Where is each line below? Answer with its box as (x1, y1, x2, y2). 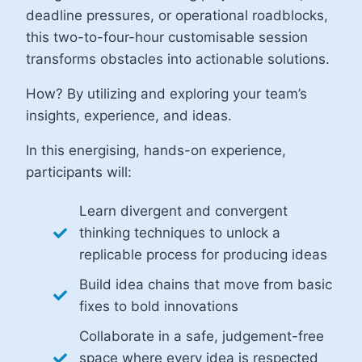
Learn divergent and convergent (79, 202, 288, 219)
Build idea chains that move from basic (79, 276, 332, 293)
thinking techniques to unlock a (79, 224, 280, 241)
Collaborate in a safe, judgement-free (79, 327, 324, 344)
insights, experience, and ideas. (26, 107, 232, 124)
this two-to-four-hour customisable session (26, 28, 308, 45)
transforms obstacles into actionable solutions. (26, 50, 330, 67)
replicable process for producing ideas (79, 246, 327, 263)
